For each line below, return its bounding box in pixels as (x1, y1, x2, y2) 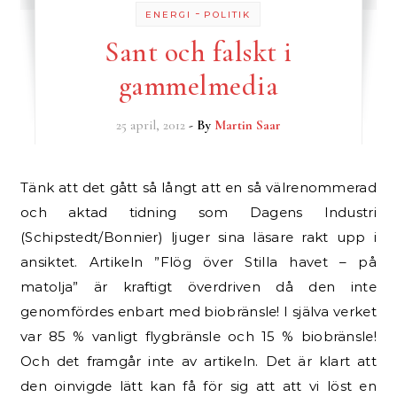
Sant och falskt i (105, 35, 292, 69)
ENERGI (145, 9, 192, 20)
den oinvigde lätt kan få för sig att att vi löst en (20, 378, 377, 394)
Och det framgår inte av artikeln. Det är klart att (20, 353, 377, 370)
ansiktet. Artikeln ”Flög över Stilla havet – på (20, 253, 377, 270)
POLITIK (204, 9, 252, 20)
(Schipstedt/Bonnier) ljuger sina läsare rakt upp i (20, 229, 377, 245)
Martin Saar (214, 117, 281, 133)
